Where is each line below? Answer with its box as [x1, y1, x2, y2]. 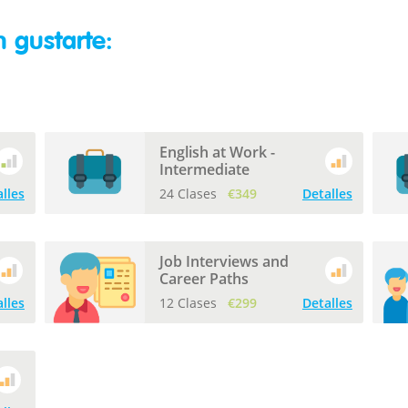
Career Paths [158, 269, 249, 289]
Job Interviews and [158, 251, 289, 271]
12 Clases [158, 294, 220, 311]
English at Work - [158, 142, 275, 162]
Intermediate [158, 159, 250, 179]
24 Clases [158, 185, 220, 202]
